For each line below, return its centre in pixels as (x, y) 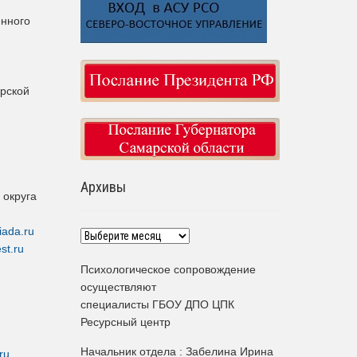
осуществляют (118, 287)
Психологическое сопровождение (168, 270)
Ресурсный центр (126, 322)
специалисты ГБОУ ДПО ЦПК (157, 305)
